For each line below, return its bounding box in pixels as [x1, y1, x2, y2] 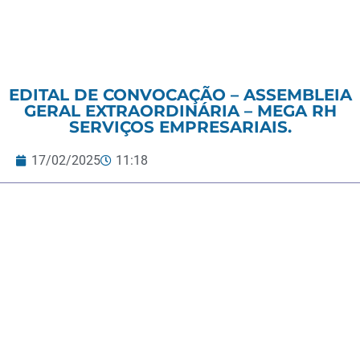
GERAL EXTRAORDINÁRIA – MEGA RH [23, 100, 337, 121]
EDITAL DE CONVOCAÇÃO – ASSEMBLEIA [8, 84, 352, 104]
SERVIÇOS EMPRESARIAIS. [68, 117, 292, 137]
